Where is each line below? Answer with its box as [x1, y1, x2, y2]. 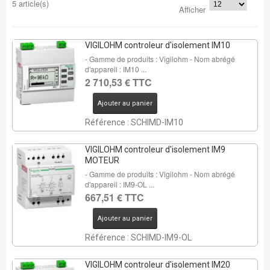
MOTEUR [84, 155, 119, 165]
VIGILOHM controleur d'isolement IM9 [84, 145, 225, 154]
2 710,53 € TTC [84, 75, 152, 89]
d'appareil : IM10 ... [84, 64, 146, 74]
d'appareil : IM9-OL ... [84, 179, 154, 189]
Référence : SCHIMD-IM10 [84, 118, 183, 127]
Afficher [179, 4, 206, 15]
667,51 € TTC [84, 190, 144, 204]
